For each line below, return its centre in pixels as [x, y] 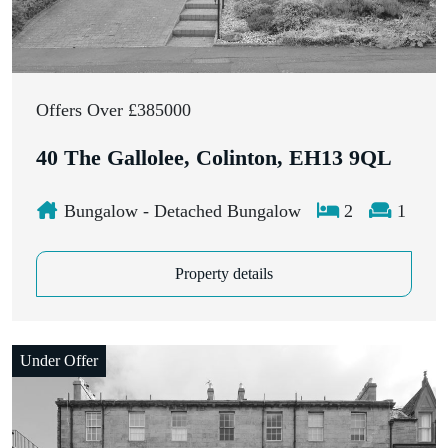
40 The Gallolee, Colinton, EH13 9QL [214, 158]
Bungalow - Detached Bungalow [179, 211]
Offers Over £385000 [113, 110]
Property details [224, 274]
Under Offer [59, 361]
